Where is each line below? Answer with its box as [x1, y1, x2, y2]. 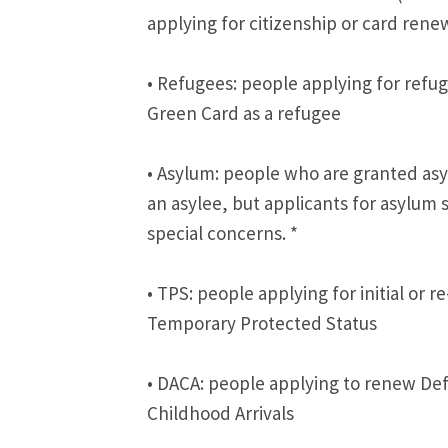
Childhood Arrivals [147, 401, 294, 426]
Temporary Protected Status [147, 311, 377, 336]
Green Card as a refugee [147, 101, 341, 126]
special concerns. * [147, 221, 298, 246]
